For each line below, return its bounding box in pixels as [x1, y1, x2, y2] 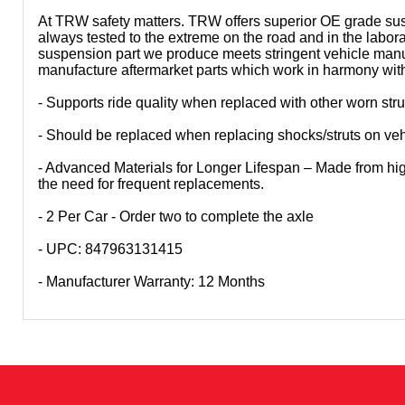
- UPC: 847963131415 [38, 241, 183, 257]
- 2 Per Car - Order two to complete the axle [38, 209, 314, 224]
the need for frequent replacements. [38, 176, 264, 192]
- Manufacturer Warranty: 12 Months [38, 274, 265, 289]
